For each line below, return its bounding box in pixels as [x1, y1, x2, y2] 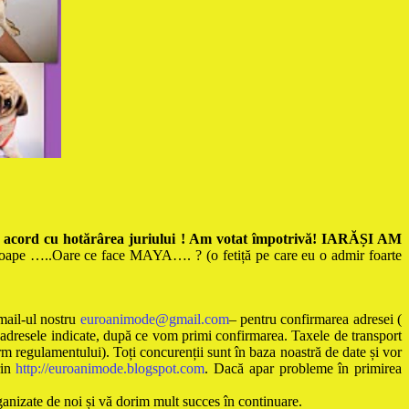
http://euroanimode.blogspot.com [16, 361, 205, 377]
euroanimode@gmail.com [79, 311, 229, 328]
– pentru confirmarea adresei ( [228, 311, 403, 328]
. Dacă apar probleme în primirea [204, 361, 403, 377]
